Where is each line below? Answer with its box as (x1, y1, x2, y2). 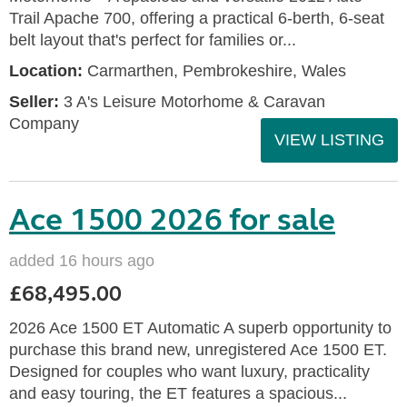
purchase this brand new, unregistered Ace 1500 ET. (9, 341, 387, 359)
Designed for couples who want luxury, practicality (9, 362, 370, 381)
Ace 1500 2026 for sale (9, 201, 335, 239)
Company (9, 114, 79, 133)
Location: (9, 62, 83, 80)
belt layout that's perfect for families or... (9, 31, 296, 49)
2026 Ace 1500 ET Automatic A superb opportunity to (9, 319, 392, 337)
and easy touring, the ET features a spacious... (9, 384, 347, 402)
